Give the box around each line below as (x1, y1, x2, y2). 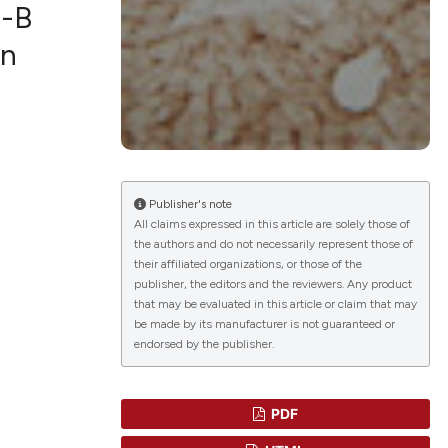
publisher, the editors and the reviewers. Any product (133, 277, 412, 292)
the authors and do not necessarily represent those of (133, 237, 413, 252)
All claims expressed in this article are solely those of (133, 217, 410, 232)
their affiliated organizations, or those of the (133, 257, 362, 272)
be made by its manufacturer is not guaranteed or (133, 317, 395, 332)
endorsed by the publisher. (133, 337, 274, 352)
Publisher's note (145, 197, 232, 212)
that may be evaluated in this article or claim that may (133, 297, 417, 312)
